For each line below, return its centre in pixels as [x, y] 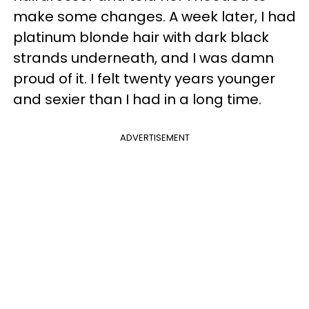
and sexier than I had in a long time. [137, 100]
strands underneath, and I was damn [143, 58]
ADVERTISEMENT [154, 138]
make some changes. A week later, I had [154, 17]
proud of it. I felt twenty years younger [144, 79]
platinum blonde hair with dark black [141, 38]
